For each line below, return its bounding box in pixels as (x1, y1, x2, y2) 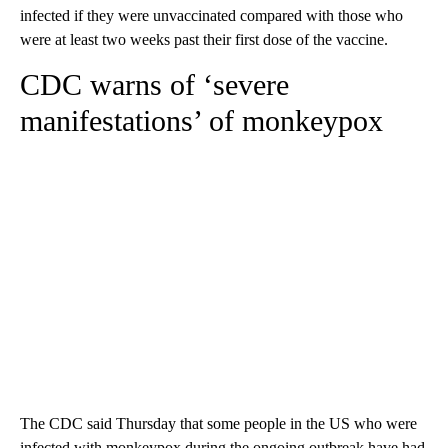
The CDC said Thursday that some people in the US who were (20, 415, 417, 433)
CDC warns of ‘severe (20, 68, 289, 102)
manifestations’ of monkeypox (20, 104, 383, 138)
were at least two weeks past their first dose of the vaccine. (20, 31, 388, 49)
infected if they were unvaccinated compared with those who (20, 7, 403, 25)
